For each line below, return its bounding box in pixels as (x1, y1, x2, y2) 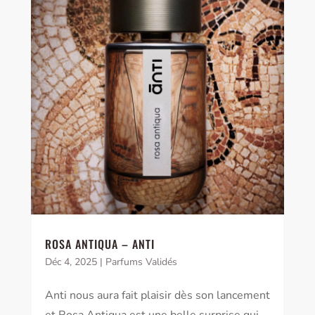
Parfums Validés (105, 255, 177, 269)
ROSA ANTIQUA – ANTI (44, 236, 155, 253)
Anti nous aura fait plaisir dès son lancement (44, 288, 270, 304)
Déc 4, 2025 (44, 255, 97, 269)
